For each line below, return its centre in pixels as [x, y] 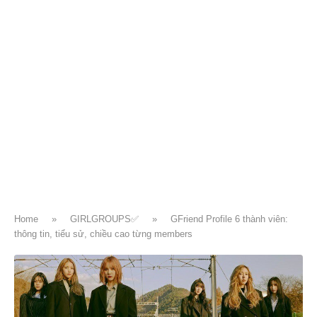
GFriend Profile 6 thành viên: [229, 219]
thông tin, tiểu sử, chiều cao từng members [103, 234]
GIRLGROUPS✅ [104, 219]
